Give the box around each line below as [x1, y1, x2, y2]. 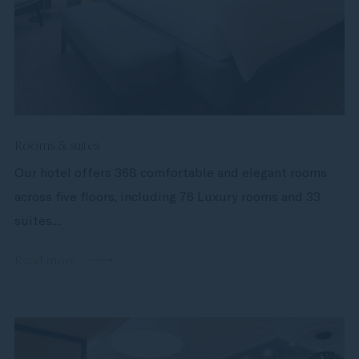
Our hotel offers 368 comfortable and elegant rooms [14, 164, 327, 180]
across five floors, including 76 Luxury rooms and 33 [14, 188, 321, 204]
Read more [14, 252, 77, 268]
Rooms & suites [14, 138, 99, 153]
